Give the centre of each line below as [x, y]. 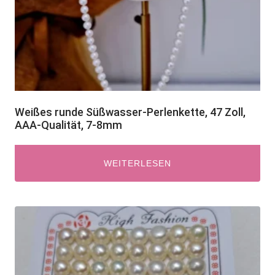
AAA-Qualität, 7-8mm [68, 125]
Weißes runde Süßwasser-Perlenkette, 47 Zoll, [130, 112]
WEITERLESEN [137, 163]
